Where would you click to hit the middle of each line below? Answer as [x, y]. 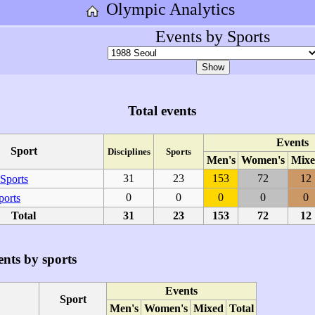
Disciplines [129, 152]
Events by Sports [213, 37]
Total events [162, 110]
